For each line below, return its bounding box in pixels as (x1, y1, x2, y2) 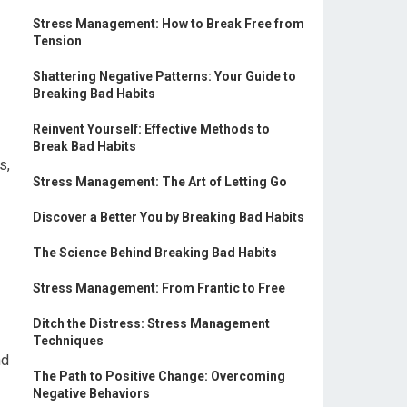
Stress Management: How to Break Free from (33, 16, 304, 31)
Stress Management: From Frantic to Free (33, 281, 285, 295)
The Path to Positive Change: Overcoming (33, 369, 285, 383)
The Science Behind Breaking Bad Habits (33, 245, 277, 260)
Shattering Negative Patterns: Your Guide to (33, 69, 296, 84)
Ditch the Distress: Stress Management (33, 316, 270, 331)
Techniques (33, 333, 104, 348)
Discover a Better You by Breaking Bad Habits (33, 210, 304, 224)
